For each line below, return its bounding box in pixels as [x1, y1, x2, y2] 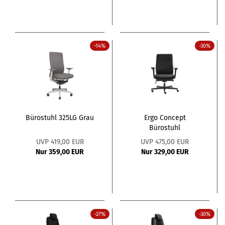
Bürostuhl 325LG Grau [26, 114, 94, 123]
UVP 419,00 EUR [36, 138, 84, 147]
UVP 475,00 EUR [141, 138, 189, 147]
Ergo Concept [144, 114, 186, 123]
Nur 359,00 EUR [36, 148, 84, 157]
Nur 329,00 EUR [141, 148, 189, 157]
